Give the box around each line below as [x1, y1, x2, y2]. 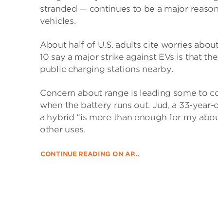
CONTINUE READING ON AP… [40, 150, 140, 158]
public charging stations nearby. [40, 64, 173, 74]
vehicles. [40, 16, 76, 26]
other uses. [40, 125, 86, 134]
